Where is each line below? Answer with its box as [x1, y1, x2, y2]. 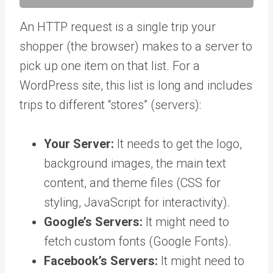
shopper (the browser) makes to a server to [19, 38, 252, 54]
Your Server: [44, 136, 114, 151]
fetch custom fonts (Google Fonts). [44, 233, 232, 249]
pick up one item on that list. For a [19, 58, 200, 73]
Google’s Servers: [44, 214, 143, 229]
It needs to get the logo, [114, 136, 242, 151]
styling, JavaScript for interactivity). [44, 194, 230, 210]
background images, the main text [44, 155, 226, 171]
